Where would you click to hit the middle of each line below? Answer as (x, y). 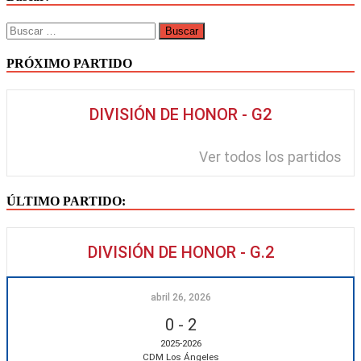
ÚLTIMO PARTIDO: (66, 201)
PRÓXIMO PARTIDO (69, 64)
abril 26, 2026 (180, 297)
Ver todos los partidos (270, 158)
